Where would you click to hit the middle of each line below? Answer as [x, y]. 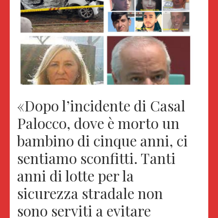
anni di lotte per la [75, 175]
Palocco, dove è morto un [98, 123]
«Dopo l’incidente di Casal [101, 105]
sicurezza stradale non [90, 193]
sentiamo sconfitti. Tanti [96, 158]
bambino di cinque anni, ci [102, 140]
